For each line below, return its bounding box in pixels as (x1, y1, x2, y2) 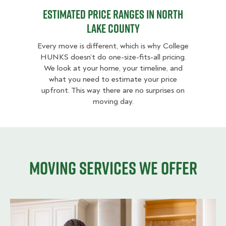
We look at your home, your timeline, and (43, 63, 183, 74)
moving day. (92, 96, 134, 107)
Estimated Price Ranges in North (43, 6, 183, 23)
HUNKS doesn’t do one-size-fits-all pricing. (40, 52, 186, 63)
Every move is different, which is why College (37, 41, 189, 51)
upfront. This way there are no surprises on (41, 85, 185, 96)
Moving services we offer (29, 155, 197, 181)
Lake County (86, 20, 140, 37)
